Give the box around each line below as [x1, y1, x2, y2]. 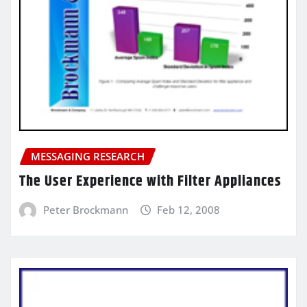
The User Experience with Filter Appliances [19, 169, 282, 193]
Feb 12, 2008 [157, 202, 221, 217]
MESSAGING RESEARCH [31, 149, 145, 164]
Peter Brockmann [42, 202, 128, 217]
